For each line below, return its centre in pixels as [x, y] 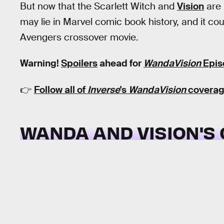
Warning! [40, 63]
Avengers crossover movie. [79, 37]
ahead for [120, 63]
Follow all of [61, 89]
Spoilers [79, 63]
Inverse [104, 89]
